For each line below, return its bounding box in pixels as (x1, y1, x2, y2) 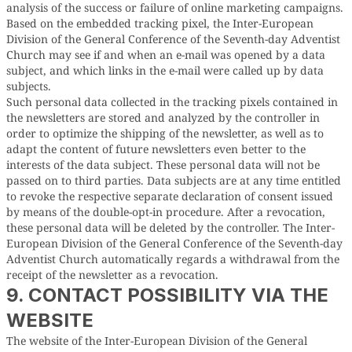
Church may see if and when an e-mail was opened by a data (6, 47, 325, 62)
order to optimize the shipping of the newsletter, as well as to (6, 126, 324, 141)
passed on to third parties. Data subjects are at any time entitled (6, 173, 341, 188)
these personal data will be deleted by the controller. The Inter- (6, 220, 335, 235)
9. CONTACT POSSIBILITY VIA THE (6, 284, 328, 306)
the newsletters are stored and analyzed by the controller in (6, 110, 320, 125)
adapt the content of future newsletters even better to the (6, 141, 306, 156)
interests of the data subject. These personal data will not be (6, 157, 320, 172)
